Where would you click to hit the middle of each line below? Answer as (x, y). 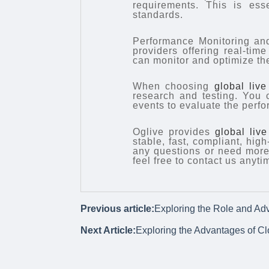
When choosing (174, 86)
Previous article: (118, 208)
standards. (158, 15)
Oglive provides (174, 131)
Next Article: (108, 230)
